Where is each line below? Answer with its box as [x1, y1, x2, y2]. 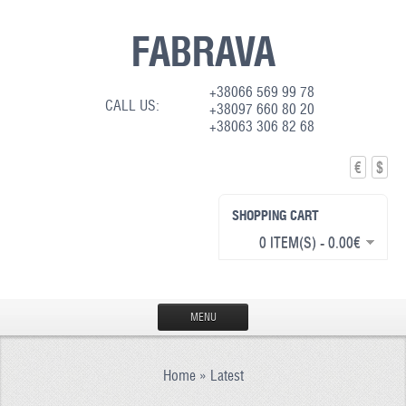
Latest [209, 367, 244, 384]
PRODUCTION [166, 382, 239, 398]
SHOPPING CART [232, 208, 320, 223]
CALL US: [105, 97, 159, 114]
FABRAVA [130, 27, 275, 74]
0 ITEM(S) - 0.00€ [259, 234, 362, 251]
